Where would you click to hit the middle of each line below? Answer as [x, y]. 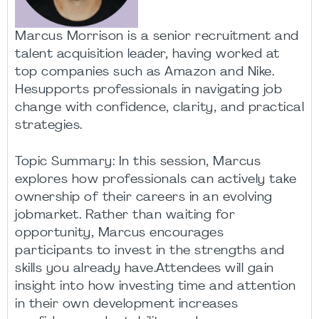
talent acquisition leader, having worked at [147, 54]
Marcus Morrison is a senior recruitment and [157, 36]
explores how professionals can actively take [156, 179]
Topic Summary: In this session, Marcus [138, 162]
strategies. [49, 125]
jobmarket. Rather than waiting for [125, 215]
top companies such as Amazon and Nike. [145, 72]
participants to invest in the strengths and [150, 251]
